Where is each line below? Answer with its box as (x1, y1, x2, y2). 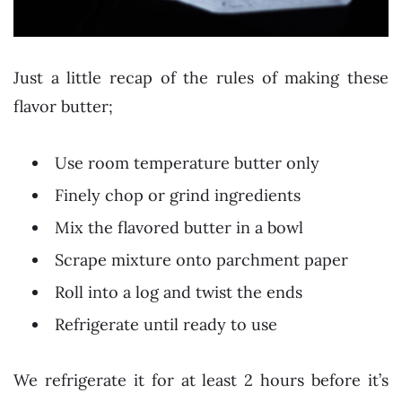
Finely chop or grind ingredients (55, 184, 301, 205)
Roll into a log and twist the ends (55, 281, 302, 302)
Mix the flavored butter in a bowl (55, 216, 303, 238)
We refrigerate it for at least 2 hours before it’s (13, 370, 389, 391)
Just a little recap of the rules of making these (13, 67, 389, 89)
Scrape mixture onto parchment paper (55, 249, 348, 270)
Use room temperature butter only (55, 152, 319, 173)
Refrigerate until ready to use (55, 313, 277, 335)
